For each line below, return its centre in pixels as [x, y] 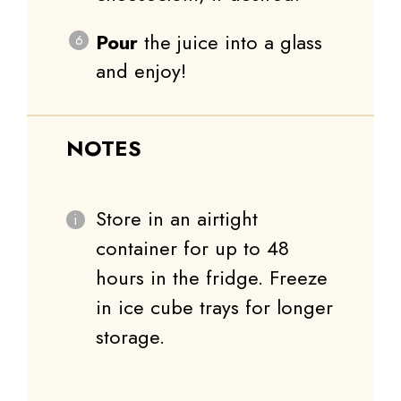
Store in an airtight [177, 218]
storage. [130, 336]
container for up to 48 [192, 247]
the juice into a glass [230, 43]
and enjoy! [141, 71]
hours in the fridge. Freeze [212, 277]
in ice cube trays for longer [214, 307]
